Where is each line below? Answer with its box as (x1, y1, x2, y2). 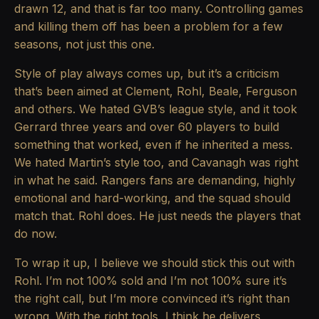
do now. (14, 226, 57, 241)
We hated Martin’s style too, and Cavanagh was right (14, 155, 298, 170)
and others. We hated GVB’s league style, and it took (14, 102, 297, 117)
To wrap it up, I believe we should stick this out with (14, 256, 295, 271)
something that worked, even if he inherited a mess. (14, 137, 293, 152)
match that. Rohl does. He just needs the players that (14, 209, 300, 224)
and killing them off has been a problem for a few (14, 19, 283, 34)
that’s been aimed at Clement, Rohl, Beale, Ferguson (14, 84, 297, 99)
